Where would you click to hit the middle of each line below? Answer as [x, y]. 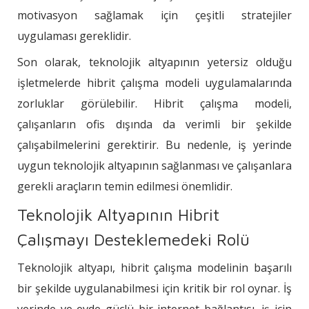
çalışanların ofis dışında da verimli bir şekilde [154, 124]
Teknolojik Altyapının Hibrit [118, 215]
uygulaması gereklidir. [74, 36]
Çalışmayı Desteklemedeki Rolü [133, 240]
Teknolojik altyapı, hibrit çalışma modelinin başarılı [154, 268]
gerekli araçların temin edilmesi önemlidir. [125, 187]
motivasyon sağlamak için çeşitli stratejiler [154, 16]
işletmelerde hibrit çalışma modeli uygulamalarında [154, 83]
